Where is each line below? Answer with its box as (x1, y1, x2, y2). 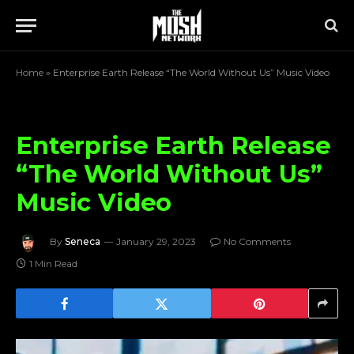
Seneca (65, 235, 100, 248)
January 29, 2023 (116, 235, 196, 248)
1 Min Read (29, 258, 77, 269)
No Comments (224, 235, 291, 248)
